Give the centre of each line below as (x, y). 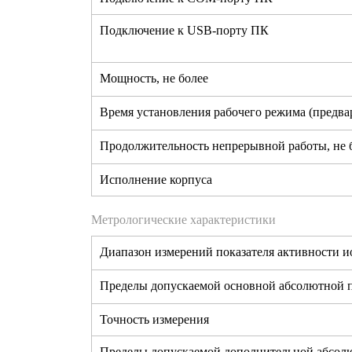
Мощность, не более (154, 79)
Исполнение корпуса (156, 180)
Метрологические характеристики (183, 220)
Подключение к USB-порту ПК (184, 31)
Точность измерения (154, 320)
